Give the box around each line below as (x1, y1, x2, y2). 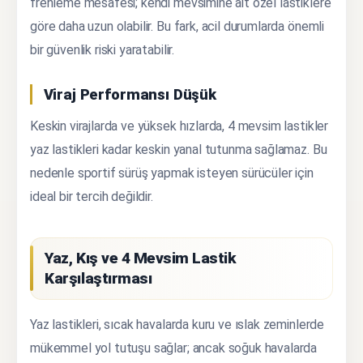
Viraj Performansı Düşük (43, 85, 216, 103)
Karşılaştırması (45, 269, 152, 288)
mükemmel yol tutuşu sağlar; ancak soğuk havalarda (30, 340, 318, 356)
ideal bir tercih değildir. (30, 188, 153, 204)
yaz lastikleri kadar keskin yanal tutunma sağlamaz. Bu (30, 141, 327, 157)
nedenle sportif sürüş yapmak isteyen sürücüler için (30, 164, 314, 181)
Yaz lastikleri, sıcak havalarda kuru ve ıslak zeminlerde (30, 316, 325, 332)
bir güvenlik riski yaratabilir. (30, 41, 175, 58)
